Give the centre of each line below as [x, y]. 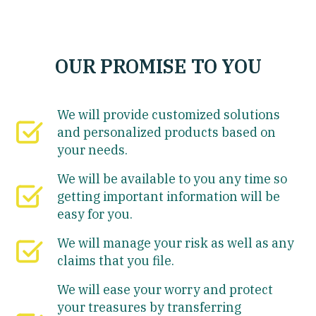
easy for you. [95, 214]
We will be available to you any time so [172, 178]
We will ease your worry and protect [165, 289]
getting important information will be [169, 196]
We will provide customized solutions [169, 114]
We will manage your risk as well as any [176, 243]
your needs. [93, 150]
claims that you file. [116, 260]
